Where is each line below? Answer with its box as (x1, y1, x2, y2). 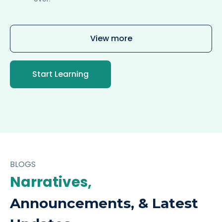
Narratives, (10, 172, 92, 192)
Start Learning (32, 68, 89, 80)
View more (90, 32, 132, 44)
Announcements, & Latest (10, 194, 198, 212)
